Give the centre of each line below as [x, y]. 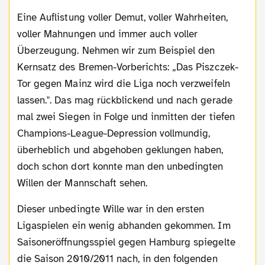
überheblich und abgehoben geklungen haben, [120, 150]
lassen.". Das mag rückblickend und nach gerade [125, 100]
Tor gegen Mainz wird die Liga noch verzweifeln [124, 83]
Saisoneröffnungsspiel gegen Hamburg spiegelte [126, 242]
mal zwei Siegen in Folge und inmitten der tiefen [126, 117]
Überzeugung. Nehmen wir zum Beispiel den [116, 50]
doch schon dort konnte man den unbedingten [120, 166]
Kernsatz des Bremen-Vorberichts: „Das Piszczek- [128, 67]
